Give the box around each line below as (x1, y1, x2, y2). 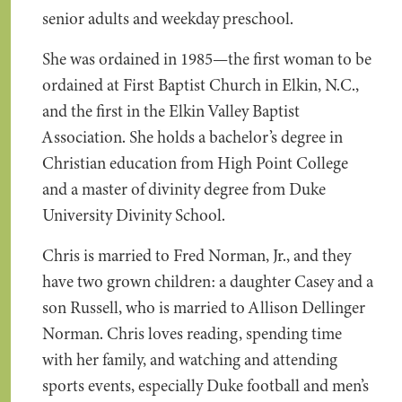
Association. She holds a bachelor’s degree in (42, 126, 343, 149)
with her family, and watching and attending (42, 348, 337, 371)
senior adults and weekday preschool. (42, 7, 293, 31)
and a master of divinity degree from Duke (42, 178, 326, 201)
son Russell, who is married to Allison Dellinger (42, 296, 365, 319)
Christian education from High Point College (42, 152, 348, 175)
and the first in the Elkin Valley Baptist (42, 100, 300, 123)
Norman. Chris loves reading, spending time (42, 322, 342, 345)
